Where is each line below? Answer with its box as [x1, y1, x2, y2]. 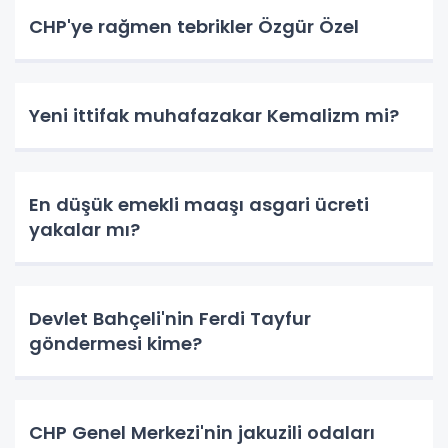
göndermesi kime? [29, 330, 202, 356]
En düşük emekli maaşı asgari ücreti [29, 191, 369, 217]
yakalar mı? [29, 216, 140, 242]
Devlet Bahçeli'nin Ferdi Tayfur [29, 305, 311, 331]
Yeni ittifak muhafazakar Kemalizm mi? [29, 102, 399, 128]
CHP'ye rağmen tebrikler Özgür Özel [29, 13, 359, 39]
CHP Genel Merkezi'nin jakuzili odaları [29, 419, 375, 445]
